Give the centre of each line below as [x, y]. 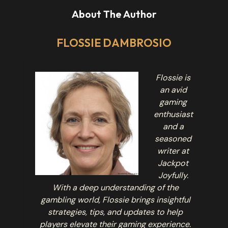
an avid [173, 90]
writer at [173, 151]
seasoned [173, 138]
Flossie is [173, 77]
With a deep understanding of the [115, 187]
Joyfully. [173, 175]
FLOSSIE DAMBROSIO [114, 42]
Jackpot [173, 163]
